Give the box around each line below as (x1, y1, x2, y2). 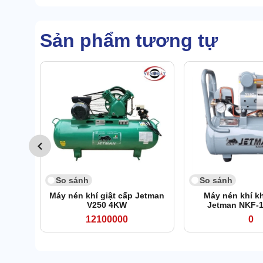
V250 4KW (87, 200, 127, 210)
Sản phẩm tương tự (40, 30, 218, 52)
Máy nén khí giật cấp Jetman (49, 191, 165, 201)
